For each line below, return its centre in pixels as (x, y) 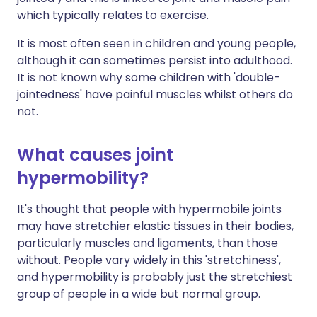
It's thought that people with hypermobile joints (149, 209)
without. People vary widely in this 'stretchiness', (149, 260)
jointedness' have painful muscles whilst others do (155, 94)
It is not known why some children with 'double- (149, 77)
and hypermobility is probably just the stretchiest (155, 277)
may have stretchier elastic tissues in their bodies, (155, 226)
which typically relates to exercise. (113, 15)
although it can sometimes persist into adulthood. (155, 60)
